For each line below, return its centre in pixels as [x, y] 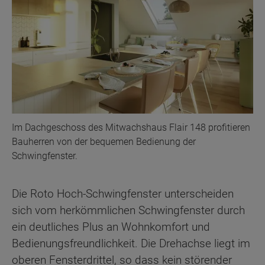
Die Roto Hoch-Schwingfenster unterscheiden [123, 193]
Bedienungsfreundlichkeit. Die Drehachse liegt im [131, 243]
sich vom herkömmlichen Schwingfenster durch [128, 210]
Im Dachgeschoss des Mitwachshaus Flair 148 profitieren [131, 127]
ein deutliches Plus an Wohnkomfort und [111, 227]
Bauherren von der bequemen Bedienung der [104, 141]
